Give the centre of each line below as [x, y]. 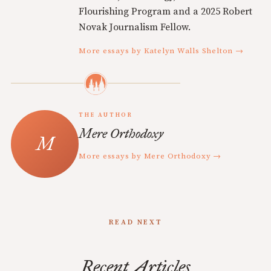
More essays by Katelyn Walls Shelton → [161, 51]
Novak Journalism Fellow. [135, 27]
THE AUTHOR [106, 115]
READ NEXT [135, 222]
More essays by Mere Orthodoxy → [150, 156]
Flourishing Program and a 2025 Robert [165, 11]
